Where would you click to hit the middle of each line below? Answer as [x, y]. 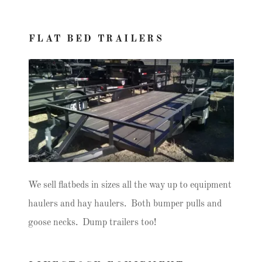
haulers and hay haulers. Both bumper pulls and [125, 204]
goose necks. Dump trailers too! [92, 223]
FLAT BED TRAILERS [96, 39]
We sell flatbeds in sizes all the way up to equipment [130, 185]
